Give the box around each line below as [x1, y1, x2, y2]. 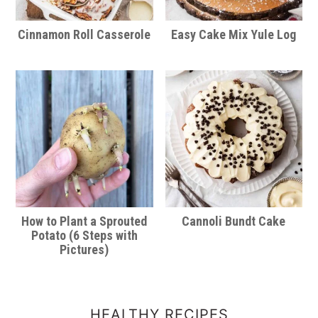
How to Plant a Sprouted [21, 214, 148, 229]
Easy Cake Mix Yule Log [171, 27, 297, 43]
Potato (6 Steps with [31, 228, 138, 243]
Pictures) [60, 242, 109, 258]
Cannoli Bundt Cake [182, 214, 286, 229]
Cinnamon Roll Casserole [18, 27, 151, 43]
